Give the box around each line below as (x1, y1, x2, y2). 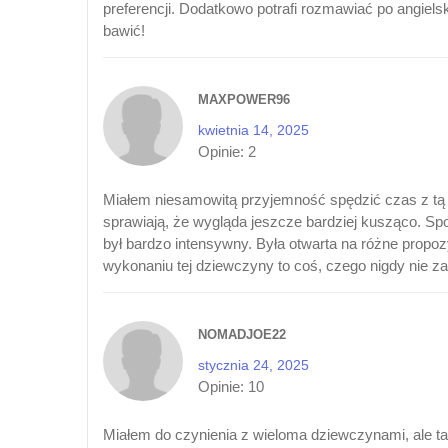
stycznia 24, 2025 (198, 356, 309, 373)
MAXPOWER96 (198, 91, 290, 107)
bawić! (103, 22, 145, 39)
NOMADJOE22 (198, 326, 286, 342)
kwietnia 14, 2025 (198, 121, 309, 138)
